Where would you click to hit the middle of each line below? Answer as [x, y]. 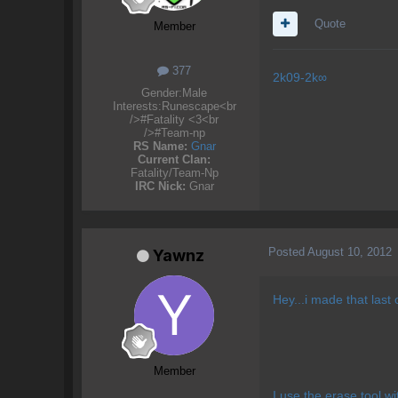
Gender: [162, 92]
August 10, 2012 [350, 252]
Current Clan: [174, 159]
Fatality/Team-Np [174, 172]
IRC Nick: [160, 186]
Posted [288, 252]
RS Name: [160, 146]
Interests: [137, 106]
